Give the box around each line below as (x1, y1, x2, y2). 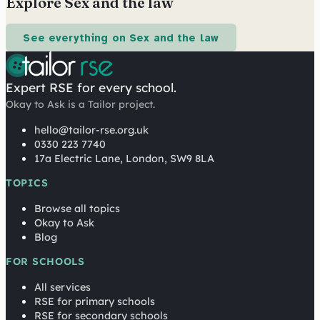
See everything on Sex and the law (23, 31, 219, 44)
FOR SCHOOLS (6, 255, 85, 269)
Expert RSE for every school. (6, 80, 176, 96)
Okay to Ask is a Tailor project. (6, 98, 155, 111)
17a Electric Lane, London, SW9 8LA (34, 152, 214, 166)
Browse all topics (34, 202, 120, 216)
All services (34, 281, 91, 294)
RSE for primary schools (34, 295, 155, 309)
